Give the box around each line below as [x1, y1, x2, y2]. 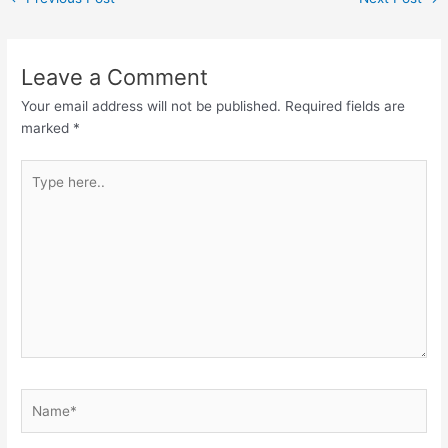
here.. [20, 183, 58, 200]
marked [21, 120, 74, 137]
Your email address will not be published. [21, 98, 282, 115]
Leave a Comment [21, 64, 209, 91]
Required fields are [285, 98, 406, 115]
